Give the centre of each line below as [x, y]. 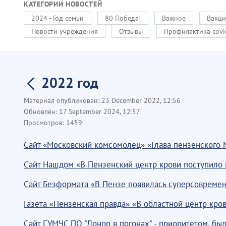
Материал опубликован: [63, 100]
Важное [174, 18]
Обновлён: [41, 111]
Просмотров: [45, 123]
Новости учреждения [65, 31]
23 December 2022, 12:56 [141, 100]
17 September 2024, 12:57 [100, 111]
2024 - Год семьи [58, 18]
